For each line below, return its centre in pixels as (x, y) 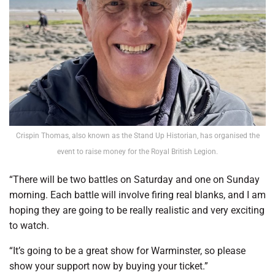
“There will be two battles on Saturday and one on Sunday (134, 180)
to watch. (29, 226)
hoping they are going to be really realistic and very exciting (137, 211)
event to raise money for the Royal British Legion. (137, 152)
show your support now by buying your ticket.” (109, 266)
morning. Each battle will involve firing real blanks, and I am (137, 195)
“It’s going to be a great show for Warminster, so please (127, 251)
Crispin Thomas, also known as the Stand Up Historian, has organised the (137, 136)
